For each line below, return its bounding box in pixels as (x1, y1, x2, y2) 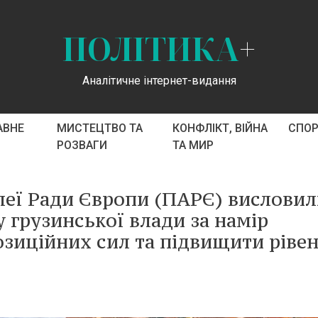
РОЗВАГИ (56, 138, 107, 152)
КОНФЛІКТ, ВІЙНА (172, 121, 268, 135)
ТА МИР (172, 138, 214, 152)
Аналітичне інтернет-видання (82, 73, 236, 87)
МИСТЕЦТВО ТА (56, 121, 143, 135)
